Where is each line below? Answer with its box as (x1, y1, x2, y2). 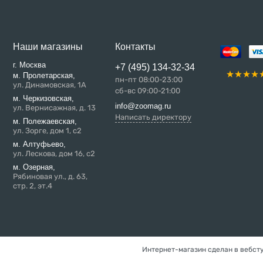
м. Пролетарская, (12, 71, 75, 80)
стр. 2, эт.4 (12, 181, 52, 190)
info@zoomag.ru (114, 102, 171, 110)
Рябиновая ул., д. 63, (12, 172, 87, 181)
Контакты (114, 42, 156, 52)
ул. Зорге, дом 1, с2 (12, 126, 82, 135)
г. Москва (12, 60, 46, 69)
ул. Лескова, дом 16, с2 (12, 149, 95, 158)
